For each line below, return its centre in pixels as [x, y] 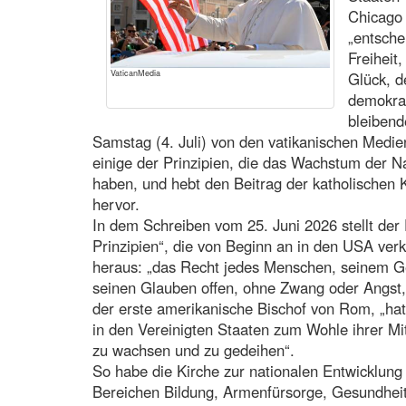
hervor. [116, 203]
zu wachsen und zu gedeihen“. [193, 349]
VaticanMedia [135, 72]
